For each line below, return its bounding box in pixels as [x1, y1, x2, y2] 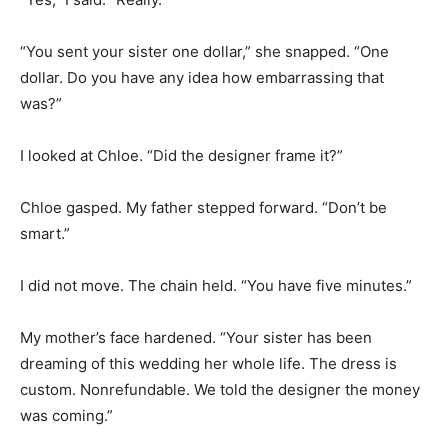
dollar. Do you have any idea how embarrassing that [20, 67, 384, 87]
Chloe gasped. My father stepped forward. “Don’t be [20, 197, 387, 217]
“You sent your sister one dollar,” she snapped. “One [20, 41, 389, 61]
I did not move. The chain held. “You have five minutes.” [20, 275, 412, 295]
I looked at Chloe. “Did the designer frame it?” [20, 145, 343, 165]
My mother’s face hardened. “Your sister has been [20, 327, 372, 347]
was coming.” [20, 405, 113, 425]
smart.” [20, 223, 70, 243]
